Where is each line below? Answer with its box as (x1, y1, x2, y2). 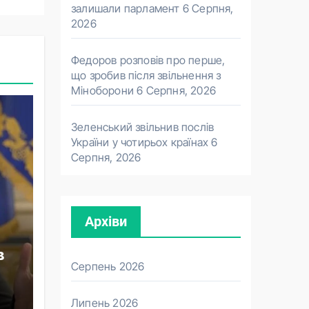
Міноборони (71, 83, 134, 97)
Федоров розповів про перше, (71, 53, 226, 67)
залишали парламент (71, 1, 180, 15)
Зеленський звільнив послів (71, 120, 215, 134)
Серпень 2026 (71, 259, 145, 273)
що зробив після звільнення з (71, 68, 221, 82)
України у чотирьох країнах (71, 135, 209, 149)
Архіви (85, 213, 127, 230)
